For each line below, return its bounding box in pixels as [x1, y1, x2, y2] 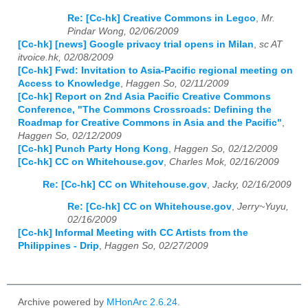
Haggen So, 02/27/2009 [104, 241, 208, 252]
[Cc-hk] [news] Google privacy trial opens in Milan [18, 39, 254, 50]
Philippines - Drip [18, 241, 99, 252]
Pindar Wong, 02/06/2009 [67, 26, 179, 37]
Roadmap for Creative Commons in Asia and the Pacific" [18, 118, 282, 129]
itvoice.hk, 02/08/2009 [18, 52, 113, 63]
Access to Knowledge [18, 78, 120, 89]
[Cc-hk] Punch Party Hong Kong [18, 144, 168, 155]
